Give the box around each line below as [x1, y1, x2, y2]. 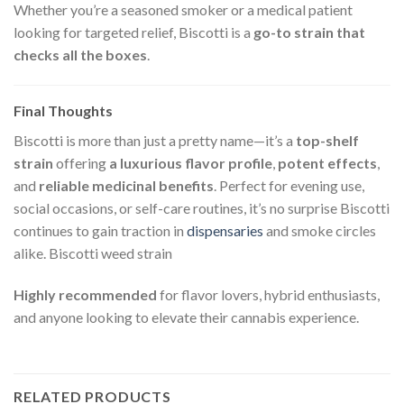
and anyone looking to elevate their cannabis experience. [14, 308, 359, 326]
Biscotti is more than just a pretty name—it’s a [14, 131, 296, 149]
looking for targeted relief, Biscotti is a [14, 23, 253, 41]
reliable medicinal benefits [39, 176, 214, 194]
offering [53, 153, 109, 171]
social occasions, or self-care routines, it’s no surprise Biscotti [14, 198, 390, 216]
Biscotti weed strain [49, 243, 172, 262]
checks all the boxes [14, 45, 147, 63]
